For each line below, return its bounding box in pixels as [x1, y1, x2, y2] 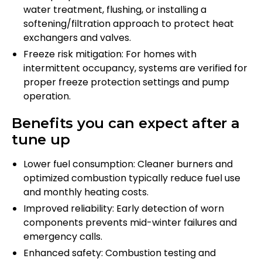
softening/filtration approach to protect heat [23, 17, 234, 31]
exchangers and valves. [23, 31, 131, 45]
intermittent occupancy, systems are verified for [23, 61, 247, 75]
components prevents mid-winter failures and [23, 216, 237, 230]
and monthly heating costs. [23, 185, 149, 199]
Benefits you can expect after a [12, 115, 240, 132]
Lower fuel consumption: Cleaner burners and [23, 157, 233, 171]
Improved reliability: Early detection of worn [23, 202, 224, 216]
